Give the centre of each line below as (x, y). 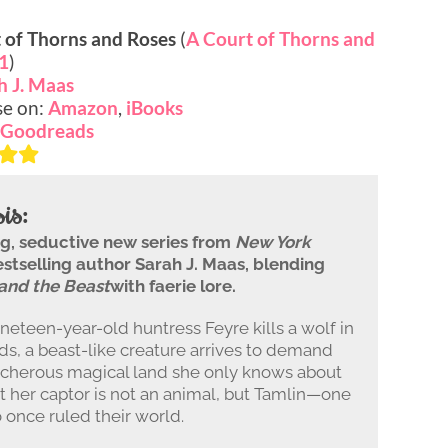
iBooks (154, 107)
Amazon (83, 107)
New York (272, 241)
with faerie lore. (173, 285)
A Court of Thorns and (280, 38)
